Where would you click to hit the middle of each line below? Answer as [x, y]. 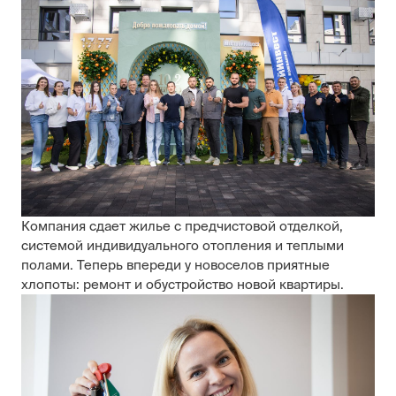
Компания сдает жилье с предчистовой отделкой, [182, 225]
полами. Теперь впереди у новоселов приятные [175, 264]
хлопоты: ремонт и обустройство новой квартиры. [183, 284]
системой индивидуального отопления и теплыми [183, 245]
